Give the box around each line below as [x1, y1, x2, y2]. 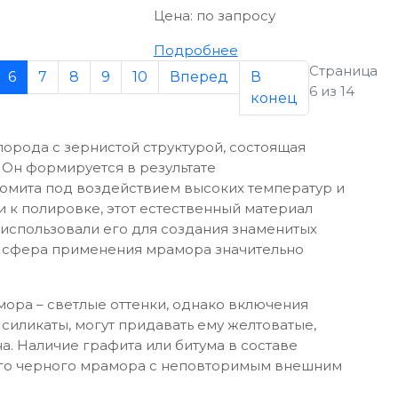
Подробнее [153, 41, 238, 59]
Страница [309, 61, 378, 79]
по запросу [195, 6, 275, 24]
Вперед [170, 68, 228, 85]
